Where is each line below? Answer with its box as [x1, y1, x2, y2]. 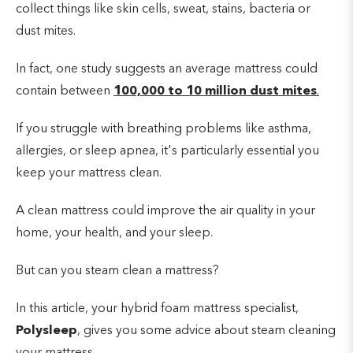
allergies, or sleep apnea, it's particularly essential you [16, 144, 319, 158]
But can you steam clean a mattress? [16, 264, 219, 277]
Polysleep [16, 324, 77, 337]
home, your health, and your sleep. [16, 226, 213, 240]
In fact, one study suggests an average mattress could [16, 62, 318, 76]
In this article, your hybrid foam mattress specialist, [16, 302, 299, 315]
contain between [16, 84, 113, 98]
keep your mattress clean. [16, 166, 162, 180]
